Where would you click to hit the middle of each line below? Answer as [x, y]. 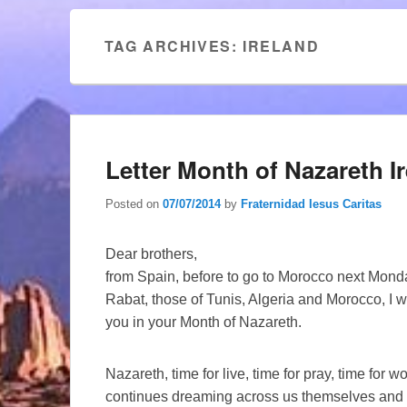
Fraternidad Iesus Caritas [311, 203]
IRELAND [281, 46]
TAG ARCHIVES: [174, 46]
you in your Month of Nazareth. [203, 322]
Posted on [134, 203]
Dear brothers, [151, 253]
